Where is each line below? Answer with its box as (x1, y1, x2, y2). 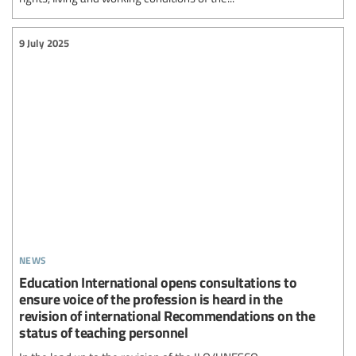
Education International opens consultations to (19, 272, 296, 292)
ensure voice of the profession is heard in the (19, 288, 282, 309)
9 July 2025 (19, 36, 69, 51)
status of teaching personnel (19, 322, 188, 342)
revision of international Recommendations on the (19, 305, 315, 326)
